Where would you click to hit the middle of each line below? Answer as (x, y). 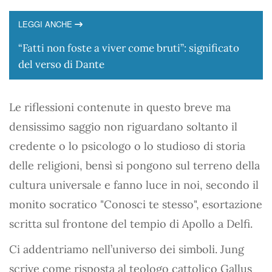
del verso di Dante (61, 64)
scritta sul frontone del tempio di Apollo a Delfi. (131, 224)
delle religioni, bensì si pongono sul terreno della (134, 165)
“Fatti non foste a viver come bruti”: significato (129, 48)
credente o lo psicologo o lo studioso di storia (127, 146)
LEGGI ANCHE (46, 24)
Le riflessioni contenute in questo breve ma (120, 107)
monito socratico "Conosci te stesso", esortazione (136, 204)
